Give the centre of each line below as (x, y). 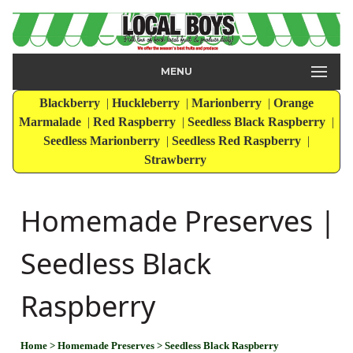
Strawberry (176, 160)
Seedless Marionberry (103, 141)
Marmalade (52, 122)
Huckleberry (147, 103)
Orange (294, 103)
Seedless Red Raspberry (238, 141)
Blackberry (71, 103)
